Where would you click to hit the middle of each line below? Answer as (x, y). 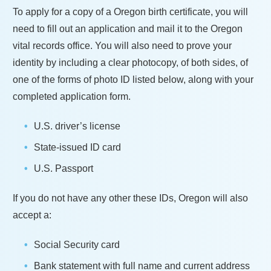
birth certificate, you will (198, 11)
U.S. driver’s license (77, 126)
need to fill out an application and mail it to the (112, 28)
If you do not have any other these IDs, (96, 198)
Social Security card (77, 244)
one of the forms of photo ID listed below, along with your (133, 79)
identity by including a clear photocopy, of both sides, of (130, 62)
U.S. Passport (64, 168)
